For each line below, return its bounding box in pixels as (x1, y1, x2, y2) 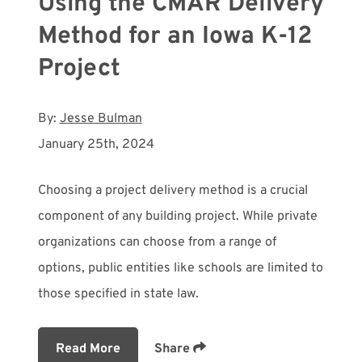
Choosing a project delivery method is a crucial (37, 182, 308, 199)
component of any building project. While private (37, 208, 318, 225)
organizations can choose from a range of (37, 234, 276, 250)
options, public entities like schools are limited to (37, 259, 323, 276)
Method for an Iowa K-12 (37, 21, 312, 52)
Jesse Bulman (59, 110, 142, 127)
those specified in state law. (37, 285, 199, 302)
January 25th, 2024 (37, 136, 154, 153)
